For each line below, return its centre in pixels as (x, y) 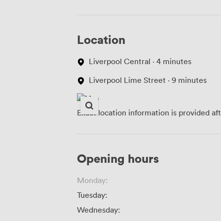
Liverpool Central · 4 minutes (140, 61)
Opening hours (118, 158)
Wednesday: (99, 209)
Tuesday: (92, 195)
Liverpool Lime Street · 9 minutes (148, 80)
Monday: (92, 180)
